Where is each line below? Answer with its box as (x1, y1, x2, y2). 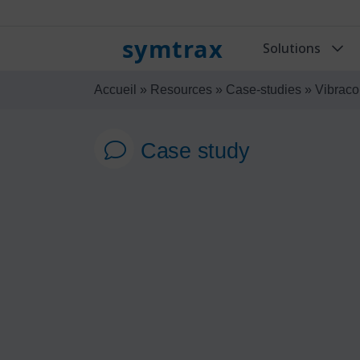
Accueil (94, 82, 137, 96)
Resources (150, 82, 212, 96)
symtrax (122, 32, 224, 64)
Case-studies (226, 82, 301, 96)
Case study (141, 137, 250, 163)
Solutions (262, 39, 324, 58)
